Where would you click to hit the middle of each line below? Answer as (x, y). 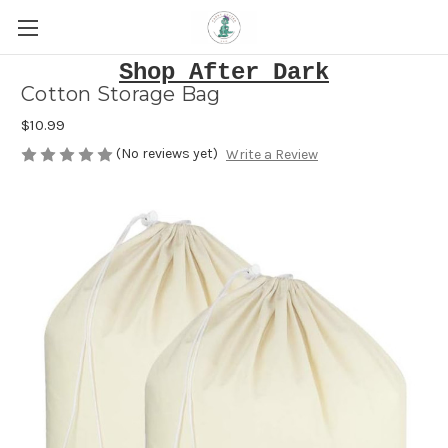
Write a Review (271, 155)
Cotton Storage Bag (121, 94)
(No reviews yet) (167, 153)
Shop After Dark (224, 72)
